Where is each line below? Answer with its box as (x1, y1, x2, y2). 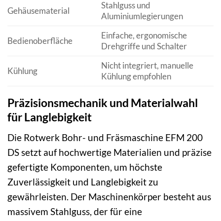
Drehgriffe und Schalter (101, 41, 187, 52)
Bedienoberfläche (7, 36, 73, 46)
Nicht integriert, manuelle (101, 60, 193, 71)
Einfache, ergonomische (101, 30, 187, 41)
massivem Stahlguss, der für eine (7, 205, 142, 217)
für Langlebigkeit (7, 110, 92, 124)
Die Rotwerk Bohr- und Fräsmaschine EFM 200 (7, 131, 203, 143)
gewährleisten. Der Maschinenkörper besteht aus (7, 190, 211, 202)
